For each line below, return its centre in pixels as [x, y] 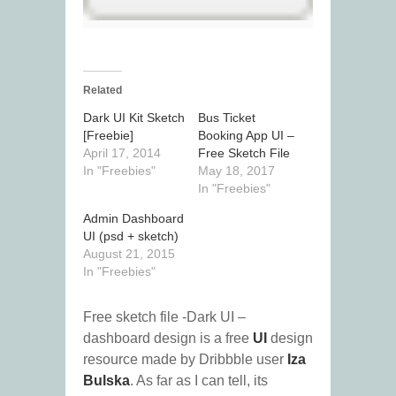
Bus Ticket [227, 118]
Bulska [107, 381]
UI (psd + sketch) [131, 236]
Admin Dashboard [133, 219]
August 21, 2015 [129, 254]
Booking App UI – [246, 136]
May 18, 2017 [236, 171]
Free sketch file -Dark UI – [164, 317]
